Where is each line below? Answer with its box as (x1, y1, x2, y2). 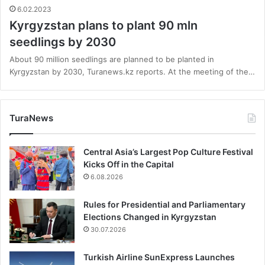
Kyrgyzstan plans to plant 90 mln (9, 18, 198, 33)
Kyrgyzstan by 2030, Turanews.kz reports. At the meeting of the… (9, 67, 255, 77)
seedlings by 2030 (9, 35, 116, 50)
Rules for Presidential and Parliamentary (83, 199, 245, 210)
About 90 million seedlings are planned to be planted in (9, 54, 214, 64)
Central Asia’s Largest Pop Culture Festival (83, 147, 253, 157)
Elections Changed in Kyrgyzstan (83, 212, 216, 222)
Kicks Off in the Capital (83, 159, 174, 170)
